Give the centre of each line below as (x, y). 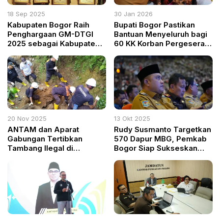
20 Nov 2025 (27, 119)
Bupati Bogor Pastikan (155, 25)
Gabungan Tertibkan (45, 139)
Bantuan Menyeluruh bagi (161, 34)
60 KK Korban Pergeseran (162, 44)
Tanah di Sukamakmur (155, 53)
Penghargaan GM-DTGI (50, 34)
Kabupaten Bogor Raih (48, 25)
